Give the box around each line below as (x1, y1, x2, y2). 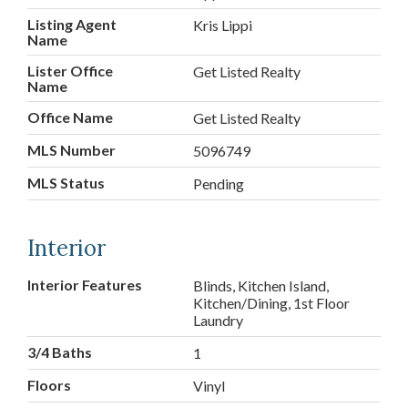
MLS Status (27, 174, 105, 192)
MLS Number (27, 141, 116, 159)
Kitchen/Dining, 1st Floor (193, 294, 351, 312)
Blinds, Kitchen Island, (193, 277, 330, 295)
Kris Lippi (193, 16, 253, 35)
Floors (27, 376, 71, 394)
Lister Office (27, 62, 113, 80)
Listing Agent (27, 15, 117, 34)
